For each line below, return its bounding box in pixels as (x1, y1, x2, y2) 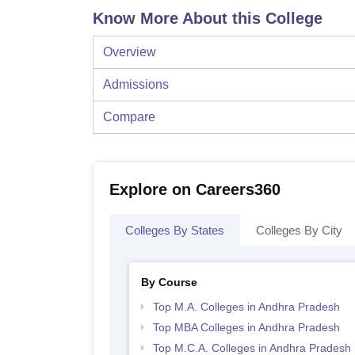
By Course (140, 276, 197, 289)
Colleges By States (125, 223, 224, 238)
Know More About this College (93, 10, 323, 28)
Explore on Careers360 (109, 181, 281, 199)
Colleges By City (256, 223, 342, 238)
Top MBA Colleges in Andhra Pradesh (152, 321, 340, 334)
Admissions (103, 78, 169, 92)
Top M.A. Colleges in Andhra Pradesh (152, 300, 340, 314)
